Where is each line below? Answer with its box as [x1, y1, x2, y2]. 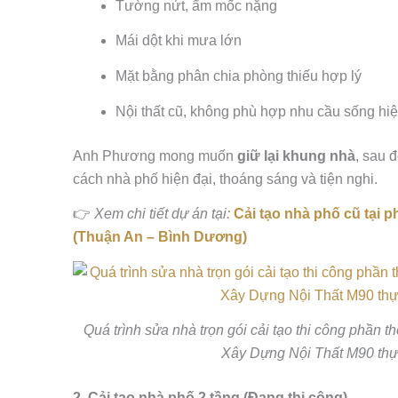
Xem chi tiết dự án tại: [94, 206, 230, 222]
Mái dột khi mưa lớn [115, 33, 242, 49]
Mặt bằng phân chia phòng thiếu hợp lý [115, 68, 362, 84]
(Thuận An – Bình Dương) [73, 229, 247, 245]
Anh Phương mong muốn [73, 147, 237, 163]
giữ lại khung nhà [237, 147, 355, 163]
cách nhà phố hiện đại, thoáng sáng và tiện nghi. [73, 171, 378, 187]
